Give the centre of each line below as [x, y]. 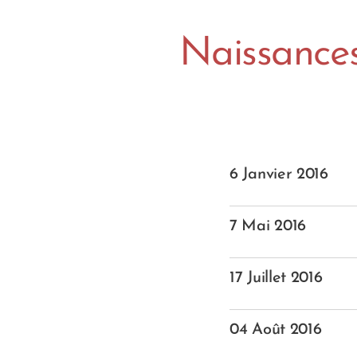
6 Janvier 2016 [279, 175]
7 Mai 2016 [268, 226]
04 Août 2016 [276, 330]
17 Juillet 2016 [276, 278]
